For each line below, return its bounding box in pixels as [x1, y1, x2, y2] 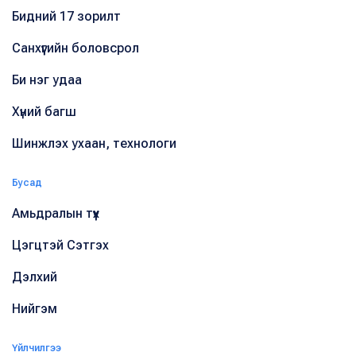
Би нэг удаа [12, 72, 82, 87]
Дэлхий [12, 269, 57, 284]
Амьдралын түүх [12, 205, 99, 221]
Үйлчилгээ [12, 342, 61, 354]
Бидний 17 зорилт [12, 8, 121, 24]
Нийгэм [12, 300, 57, 316]
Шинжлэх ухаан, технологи [12, 135, 176, 151]
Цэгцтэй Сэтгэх [12, 237, 109, 253]
